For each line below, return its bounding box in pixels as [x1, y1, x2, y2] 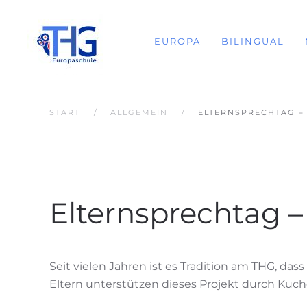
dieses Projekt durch [162, 278, 278, 291]
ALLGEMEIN [110, 108, 168, 117]
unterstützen [86, 278, 159, 291]
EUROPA [154, 35, 201, 47]
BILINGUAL [221, 35, 284, 47]
